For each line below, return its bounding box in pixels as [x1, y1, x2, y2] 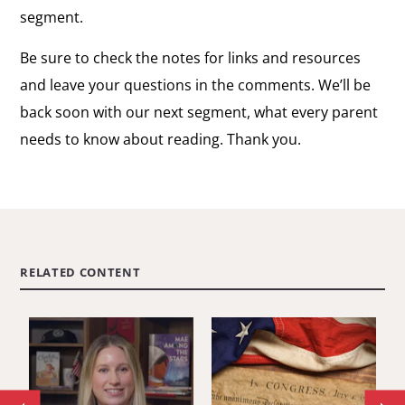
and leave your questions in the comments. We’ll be [20, 74, 372, 95]
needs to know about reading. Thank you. [20, 128, 302, 149]
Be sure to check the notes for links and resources [20, 47, 362, 68]
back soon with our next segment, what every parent [20, 101, 379, 122]
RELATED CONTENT [20, 263, 141, 280]
